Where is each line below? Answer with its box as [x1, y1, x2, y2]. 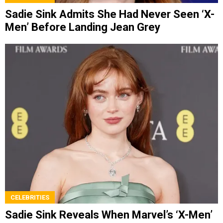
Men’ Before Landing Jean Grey [5, 21, 160, 34]
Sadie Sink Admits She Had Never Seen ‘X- [5, 8, 215, 21]
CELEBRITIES [10, 193, 49, 201]
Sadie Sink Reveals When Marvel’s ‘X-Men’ [5, 208, 213, 221]
